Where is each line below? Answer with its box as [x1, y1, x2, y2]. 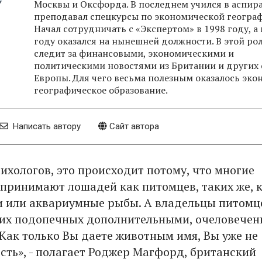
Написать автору [11, 121, 81, 132]
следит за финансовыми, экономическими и [34, 47, 234, 60]
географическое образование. [34, 84, 168, 97]
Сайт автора [107, 121, 159, 132]
